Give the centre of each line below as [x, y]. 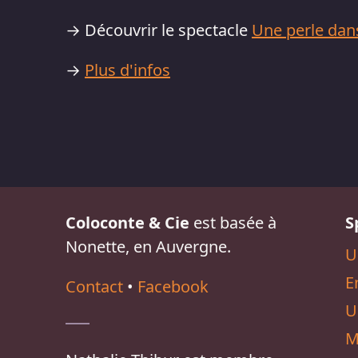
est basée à [233, 223]
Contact [94, 286]
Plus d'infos [127, 70]
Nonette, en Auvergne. [148, 247]
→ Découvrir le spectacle [159, 30]
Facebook [173, 286]
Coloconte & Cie [127, 223]
